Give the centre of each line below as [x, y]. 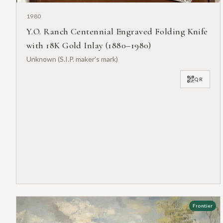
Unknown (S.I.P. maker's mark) [72, 59]
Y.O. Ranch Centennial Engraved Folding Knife [117, 32]
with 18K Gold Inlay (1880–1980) [89, 46]
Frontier [202, 206]
